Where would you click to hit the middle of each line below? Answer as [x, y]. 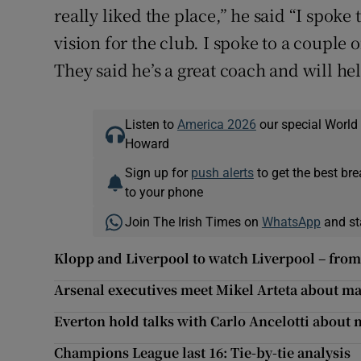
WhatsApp [291, 222]
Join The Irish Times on [193, 222]
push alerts [222, 173]
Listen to [151, 124]
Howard [147, 144]
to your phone [164, 192]
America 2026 [216, 124]
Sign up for [158, 173]
